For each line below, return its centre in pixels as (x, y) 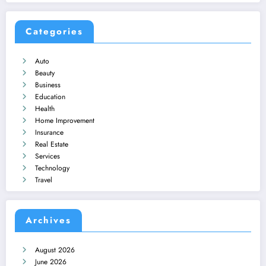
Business (48, 85)
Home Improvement (65, 120)
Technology (52, 168)
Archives (48, 220)
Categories (54, 31)
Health (45, 108)
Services (47, 156)
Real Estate (52, 144)
